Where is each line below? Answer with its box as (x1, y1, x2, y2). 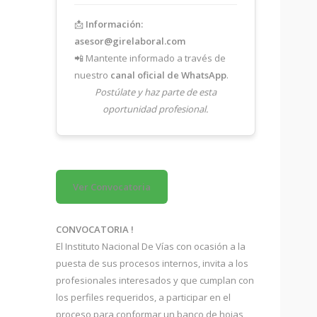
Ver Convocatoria (73, 180, 151, 193)
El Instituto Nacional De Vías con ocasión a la (56, 240, 246, 253)
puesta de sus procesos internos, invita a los (56, 257, 248, 270)
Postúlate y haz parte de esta (94, 86, 217, 98)
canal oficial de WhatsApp (110, 69, 226, 81)
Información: (86, 18, 143, 30)
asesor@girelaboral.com (74, 35, 185, 47)
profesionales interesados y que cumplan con (56, 274, 254, 287)
